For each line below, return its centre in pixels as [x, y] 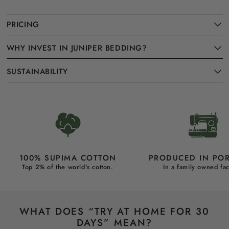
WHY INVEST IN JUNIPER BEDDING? [77, 48]
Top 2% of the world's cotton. [68, 167]
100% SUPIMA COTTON [68, 158]
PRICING [23, 25]
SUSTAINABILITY [37, 72]
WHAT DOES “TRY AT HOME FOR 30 [114, 212]
